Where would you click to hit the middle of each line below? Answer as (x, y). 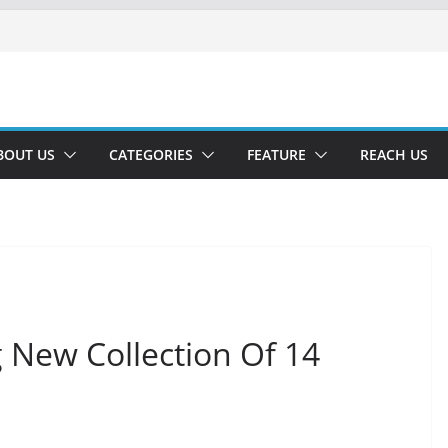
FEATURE (276, 154)
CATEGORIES (151, 154)
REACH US (394, 154)
